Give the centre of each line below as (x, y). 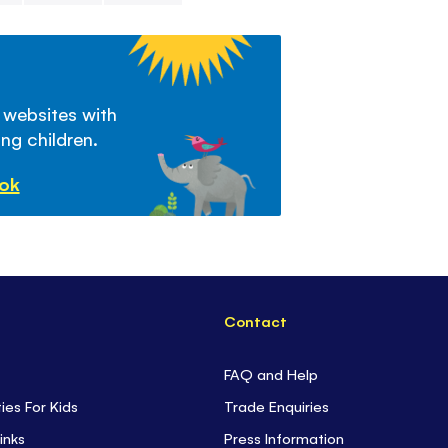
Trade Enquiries (277, 406)
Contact (256, 321)
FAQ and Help (271, 374)
